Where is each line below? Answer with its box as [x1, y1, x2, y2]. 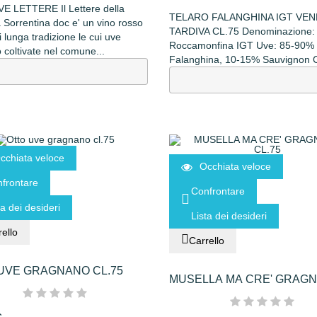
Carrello [189, 235, 224, 247]
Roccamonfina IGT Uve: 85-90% [169, 39, 314, 51]
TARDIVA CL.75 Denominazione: [169, 25, 315, 37]
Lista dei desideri [191, 210, 267, 222]
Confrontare [191, 185, 245, 197]
